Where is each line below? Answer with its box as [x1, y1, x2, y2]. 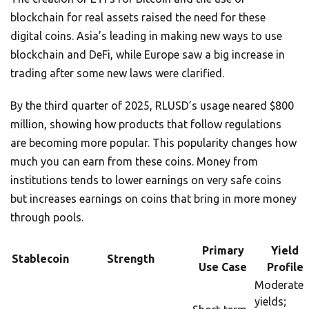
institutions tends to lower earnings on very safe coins [10, 174, 281, 187]
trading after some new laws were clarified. [10, 67, 224, 80]
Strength [107, 252, 154, 266]
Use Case [199, 261, 247, 274]
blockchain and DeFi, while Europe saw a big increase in [10, 48, 285, 61]
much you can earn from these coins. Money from [10, 155, 258, 168]
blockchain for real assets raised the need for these [10, 11, 266, 24]
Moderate [255, 279, 303, 292]
